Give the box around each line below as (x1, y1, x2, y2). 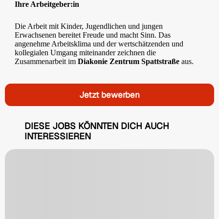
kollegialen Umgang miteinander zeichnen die (15, 48, 156, 57)
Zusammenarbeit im (15, 57, 78, 66)
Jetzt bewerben (79, 89, 140, 100)
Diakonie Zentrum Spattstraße (78, 57, 179, 66)
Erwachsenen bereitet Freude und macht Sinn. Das (15, 30, 171, 39)
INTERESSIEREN (24, 130, 91, 142)
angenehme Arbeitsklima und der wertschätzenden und (15, 39, 183, 48)
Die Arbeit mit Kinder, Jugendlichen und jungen (15, 22, 163, 30)
